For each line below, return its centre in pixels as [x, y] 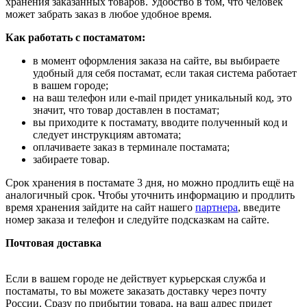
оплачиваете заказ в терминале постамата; [131, 147]
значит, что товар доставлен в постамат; [126, 110]
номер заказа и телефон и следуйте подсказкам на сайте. [137, 219]
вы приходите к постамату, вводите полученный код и [160, 122]
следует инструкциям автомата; [107, 134]
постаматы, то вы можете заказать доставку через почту [136, 291]
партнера [217, 207]
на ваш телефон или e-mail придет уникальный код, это [162, 97]
